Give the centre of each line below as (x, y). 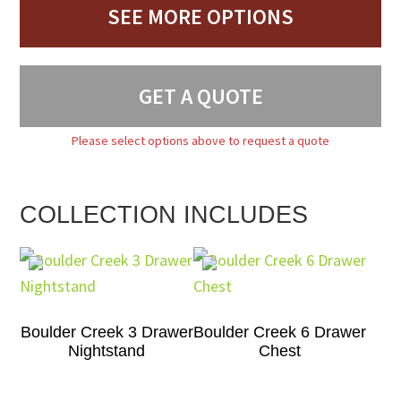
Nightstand (107, 351)
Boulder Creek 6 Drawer (280, 332)
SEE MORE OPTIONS (200, 17)
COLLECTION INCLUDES (164, 215)
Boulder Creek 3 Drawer (107, 332)
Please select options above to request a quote (200, 141)
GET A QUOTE (200, 96)
